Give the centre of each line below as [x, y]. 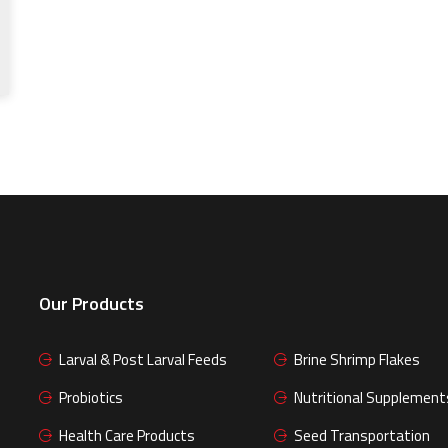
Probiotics [91, 398]
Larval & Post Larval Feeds [143, 360]
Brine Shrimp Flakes [357, 360]
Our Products [91, 304]
